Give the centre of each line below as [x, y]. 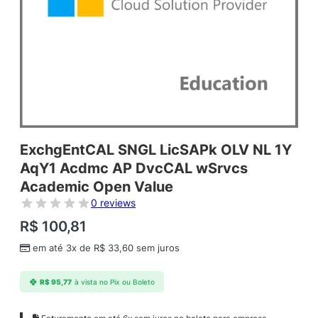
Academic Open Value [97, 187]
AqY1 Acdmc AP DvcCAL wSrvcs [134, 169]
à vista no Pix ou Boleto [114, 282]
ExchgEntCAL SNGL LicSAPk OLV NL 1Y [156, 150]
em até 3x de [63, 248]
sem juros [157, 248]
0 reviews [113, 203]
